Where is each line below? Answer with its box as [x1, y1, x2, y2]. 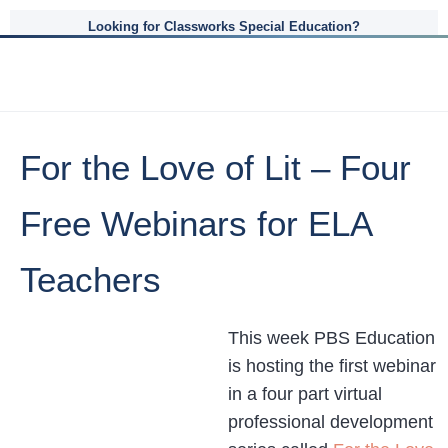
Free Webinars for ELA [20, 204, 371, 243]
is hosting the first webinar [228, 356, 436, 376]
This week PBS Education [228, 328, 435, 348]
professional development [228, 412, 433, 432]
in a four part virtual [228, 384, 382, 404]
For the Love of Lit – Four [20, 148, 411, 187]
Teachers [20, 260, 161, 299]
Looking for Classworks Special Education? [88, 19, 360, 34]
